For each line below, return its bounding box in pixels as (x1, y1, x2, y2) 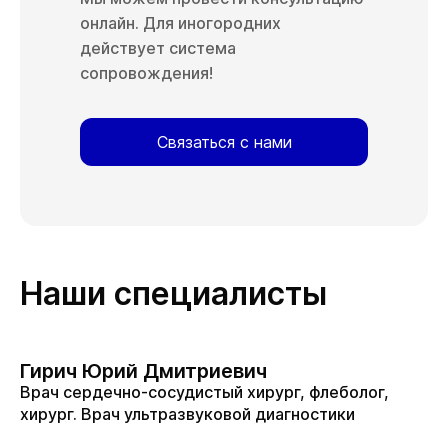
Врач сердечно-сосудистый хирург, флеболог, (20, 382, 389, 402)
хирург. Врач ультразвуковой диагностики (20, 404, 355, 424)
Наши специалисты (20, 274, 327, 313)
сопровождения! (80, 63, 213, 83)
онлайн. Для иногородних (80, 13, 281, 33)
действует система (80, 38, 236, 58)
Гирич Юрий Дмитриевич (20, 359, 267, 383)
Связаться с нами (156, 132, 292, 152)
